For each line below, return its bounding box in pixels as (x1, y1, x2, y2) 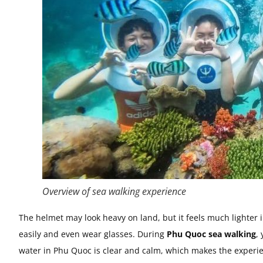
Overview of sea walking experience (42, 184, 186, 198)
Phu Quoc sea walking (167, 228, 256, 240)
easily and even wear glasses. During (19, 228, 167, 240)
